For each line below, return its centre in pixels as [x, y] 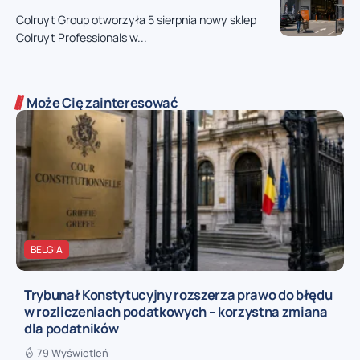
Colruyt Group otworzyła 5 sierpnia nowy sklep [136, 20]
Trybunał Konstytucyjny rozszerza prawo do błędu [178, 294]
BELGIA [47, 250]
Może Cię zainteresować [102, 103]
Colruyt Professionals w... [82, 38]
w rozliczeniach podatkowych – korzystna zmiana [176, 311]
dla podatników [72, 328]
